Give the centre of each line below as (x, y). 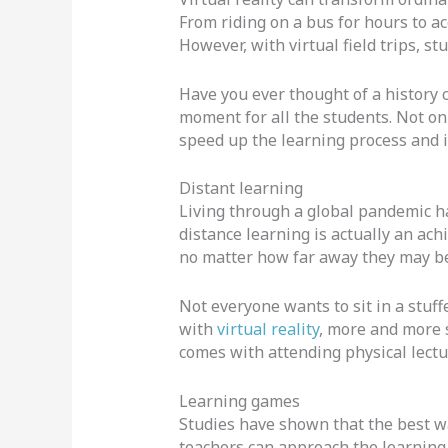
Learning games (239, 400)
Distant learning (240, 188)
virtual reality (267, 328)
